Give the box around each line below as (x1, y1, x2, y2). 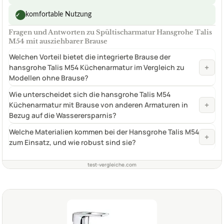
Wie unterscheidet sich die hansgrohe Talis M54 (9, 89, 170, 99)
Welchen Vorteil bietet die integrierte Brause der (9, 52, 170, 62)
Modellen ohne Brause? (9, 73, 88, 83)
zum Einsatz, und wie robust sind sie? (9, 137, 136, 147)
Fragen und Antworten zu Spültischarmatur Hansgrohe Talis (8, 28, 212, 37)
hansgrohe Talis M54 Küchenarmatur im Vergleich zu (9, 62, 184, 72)
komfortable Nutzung (25, 11, 91, 18)
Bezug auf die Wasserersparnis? (9, 110, 116, 120)
